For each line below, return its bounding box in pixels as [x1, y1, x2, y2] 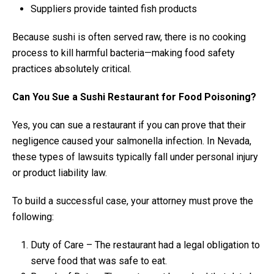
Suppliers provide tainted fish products [31, 2, 197, 15]
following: [12, 210, 54, 223]
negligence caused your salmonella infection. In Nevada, [12, 135, 251, 147]
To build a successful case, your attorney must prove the [12, 194, 253, 207]
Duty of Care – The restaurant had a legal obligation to [31, 239, 260, 251]
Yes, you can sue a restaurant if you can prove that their [12, 119, 246, 131]
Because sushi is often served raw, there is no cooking [12, 31, 246, 43]
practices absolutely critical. [12, 62, 131, 75]
